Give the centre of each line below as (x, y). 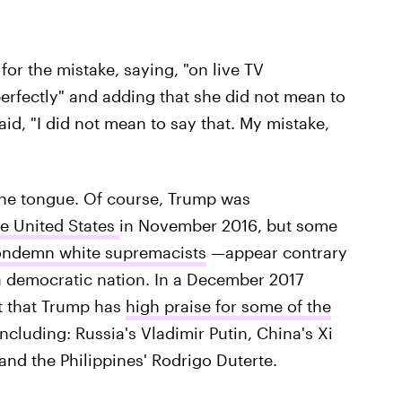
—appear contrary (276, 252)
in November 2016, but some (228, 225)
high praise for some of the (228, 306)
